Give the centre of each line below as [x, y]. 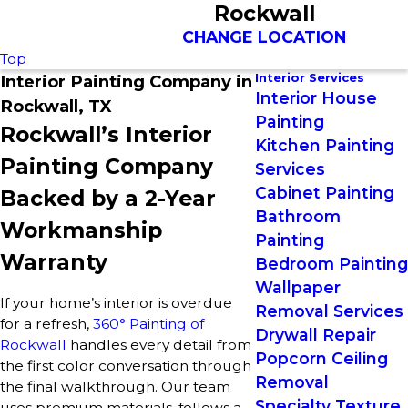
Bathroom [298, 216]
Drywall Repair [316, 335]
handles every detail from [159, 344]
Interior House [316, 98]
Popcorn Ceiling [321, 358]
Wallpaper [298, 287]
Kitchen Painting [325, 145]
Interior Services [310, 77]
